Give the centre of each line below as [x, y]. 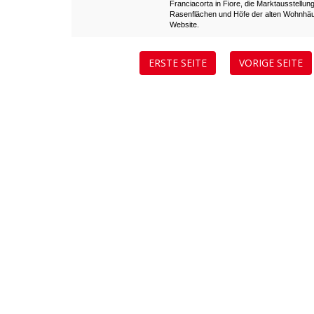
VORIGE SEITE [271, 63]
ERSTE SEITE [178, 63]
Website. [184, 25]
